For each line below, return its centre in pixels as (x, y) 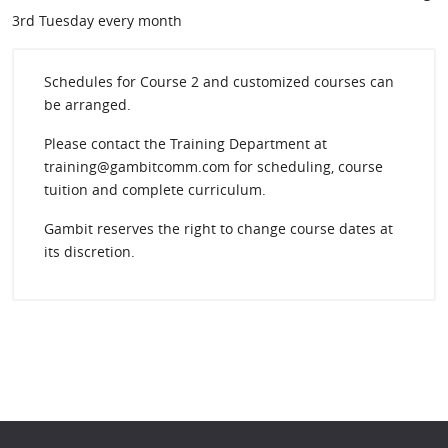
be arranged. (87, 104)
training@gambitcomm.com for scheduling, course (213, 166)
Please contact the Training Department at (185, 143)
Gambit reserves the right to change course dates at (218, 228)
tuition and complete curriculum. (155, 189)
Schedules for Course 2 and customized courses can (219, 81)
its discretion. (89, 251)
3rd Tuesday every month (97, 20)
